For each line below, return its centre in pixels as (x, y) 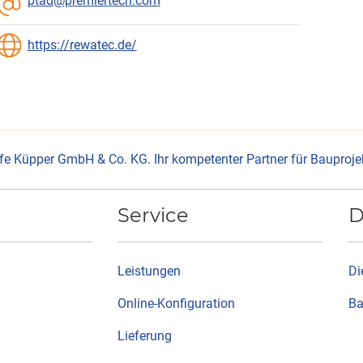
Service (153, 215)
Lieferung (145, 336)
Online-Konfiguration (176, 303)
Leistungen (149, 271)
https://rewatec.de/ (82, 45)
